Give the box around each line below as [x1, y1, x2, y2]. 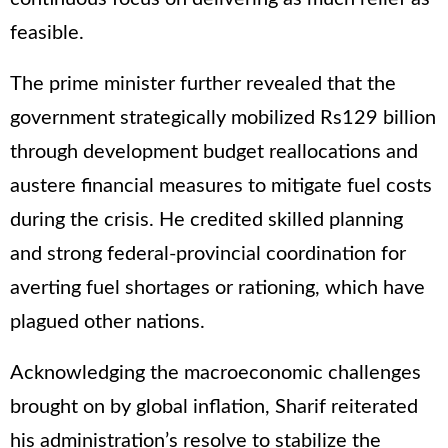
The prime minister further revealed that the [10, 73, 396, 94]
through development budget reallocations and [10, 141, 418, 162]
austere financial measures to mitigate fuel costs [10, 175, 432, 196]
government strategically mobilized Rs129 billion [10, 107, 436, 128]
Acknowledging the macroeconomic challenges [10, 362, 421, 383]
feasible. [10, 22, 84, 43]
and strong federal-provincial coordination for [10, 243, 406, 264]
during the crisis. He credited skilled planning [10, 209, 403, 230]
